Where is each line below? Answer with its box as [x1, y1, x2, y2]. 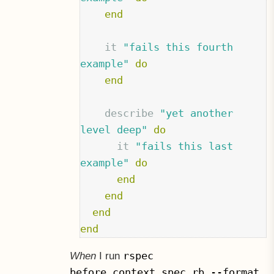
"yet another [160, 106, 234, 119]
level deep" [80, 123, 148, 136]
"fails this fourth [123, 40, 234, 53]
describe [105, 106, 154, 119]
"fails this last [135, 139, 234, 152]
